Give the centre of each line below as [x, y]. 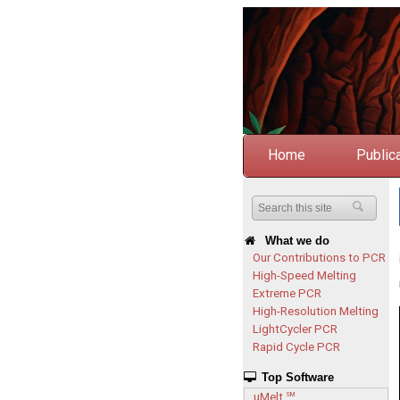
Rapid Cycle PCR [296, 346]
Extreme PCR [287, 293]
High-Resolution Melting [316, 311]
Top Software [296, 377]
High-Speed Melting [304, 275]
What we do [293, 240]
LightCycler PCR [295, 329]
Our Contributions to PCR [319, 257]
